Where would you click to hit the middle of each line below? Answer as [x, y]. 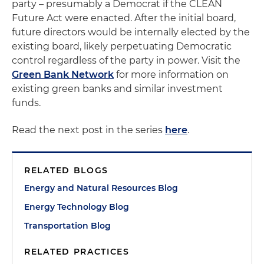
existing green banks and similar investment [117, 88]
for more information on [171, 74]
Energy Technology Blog [77, 207]
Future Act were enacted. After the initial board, [124, 18]
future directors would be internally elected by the [131, 32]
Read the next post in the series [88, 130]
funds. [26, 103]
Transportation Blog [67, 225]
